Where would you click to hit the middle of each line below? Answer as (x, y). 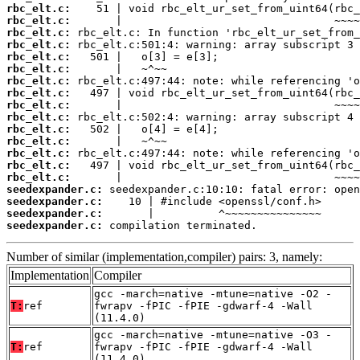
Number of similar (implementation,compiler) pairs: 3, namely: (164, 256)
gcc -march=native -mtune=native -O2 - (213, 293)
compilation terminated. (180, 225)
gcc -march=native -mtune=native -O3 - (213, 334)
